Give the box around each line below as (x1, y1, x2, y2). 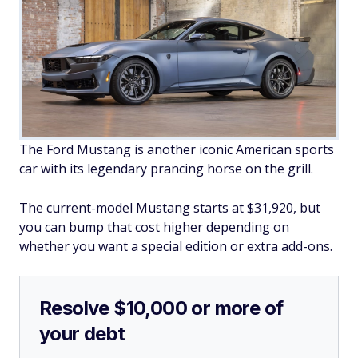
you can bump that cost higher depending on (19, 217, 289, 236)
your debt (39, 321, 125, 345)
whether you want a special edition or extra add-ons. (19, 237, 332, 255)
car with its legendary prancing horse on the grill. (19, 159, 313, 177)
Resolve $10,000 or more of (39, 296, 284, 320)
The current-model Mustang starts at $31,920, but (19, 198, 320, 217)
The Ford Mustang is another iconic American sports (19, 140, 334, 158)
